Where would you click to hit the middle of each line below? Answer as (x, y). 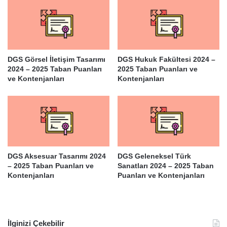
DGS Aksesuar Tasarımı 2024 (57, 156)
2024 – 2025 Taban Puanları (55, 69)
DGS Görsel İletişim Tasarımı (56, 59)
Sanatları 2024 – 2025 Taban (166, 166)
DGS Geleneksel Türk (154, 156)
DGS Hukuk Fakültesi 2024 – (166, 59)
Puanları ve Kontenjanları (161, 175)
